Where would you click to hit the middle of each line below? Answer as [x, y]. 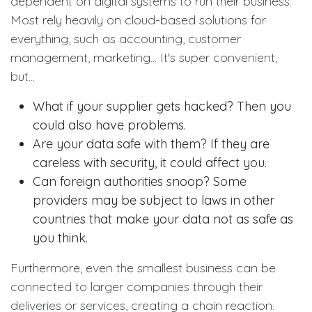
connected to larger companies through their [136, 286]
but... [23, 76]
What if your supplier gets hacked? [135, 106]
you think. [60, 237]
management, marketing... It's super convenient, [144, 57]
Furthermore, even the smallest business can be [143, 267]
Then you [264, 106]
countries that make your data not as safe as [163, 219]
